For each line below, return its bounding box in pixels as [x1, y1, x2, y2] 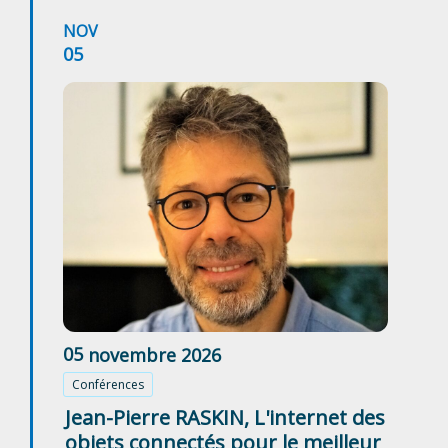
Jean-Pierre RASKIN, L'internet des [65, 404, 385, 432]
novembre [88, 342, 176, 367]
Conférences [72, 376, 144, 394]
